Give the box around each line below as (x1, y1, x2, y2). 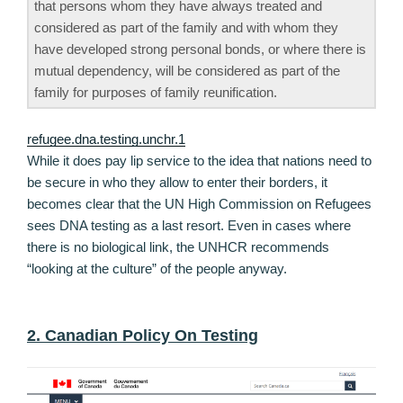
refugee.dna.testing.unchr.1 (27, 131, 185, 148)
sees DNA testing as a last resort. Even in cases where (27, 218, 351, 234)
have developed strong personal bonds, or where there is (34, 40, 366, 57)
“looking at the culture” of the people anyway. (27, 261, 287, 277)
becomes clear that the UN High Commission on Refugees (27, 196, 372, 212)
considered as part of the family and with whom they (34, 19, 338, 35)
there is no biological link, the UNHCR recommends (27, 239, 329, 255)
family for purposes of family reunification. (34, 84, 277, 100)
